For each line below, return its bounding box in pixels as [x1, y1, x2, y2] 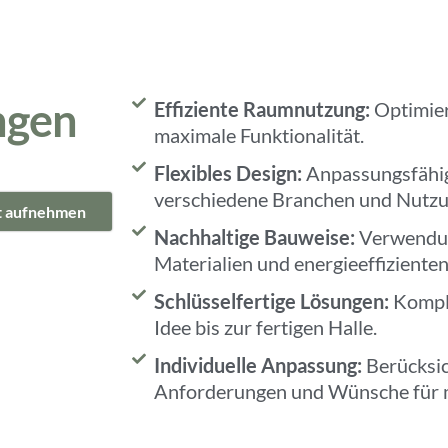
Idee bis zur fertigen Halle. [154, 314, 378, 339]
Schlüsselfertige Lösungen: [154, 288, 390, 313]
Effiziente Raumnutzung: [154, 96, 371, 121]
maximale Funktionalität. [154, 122, 365, 147]
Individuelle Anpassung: [154, 352, 363, 377]
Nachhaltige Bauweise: [154, 224, 356, 249]
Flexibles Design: [154, 160, 303, 185]
